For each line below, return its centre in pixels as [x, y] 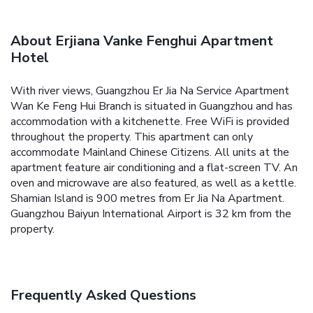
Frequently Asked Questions [103, 295]
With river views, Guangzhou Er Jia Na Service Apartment [150, 90]
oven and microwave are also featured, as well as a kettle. [153, 183]
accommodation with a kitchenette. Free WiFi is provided [150, 121]
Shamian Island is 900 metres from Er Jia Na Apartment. [147, 198]
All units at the [252, 152]
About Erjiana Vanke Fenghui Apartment [142, 41]
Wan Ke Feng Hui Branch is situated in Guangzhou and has [152, 106]
